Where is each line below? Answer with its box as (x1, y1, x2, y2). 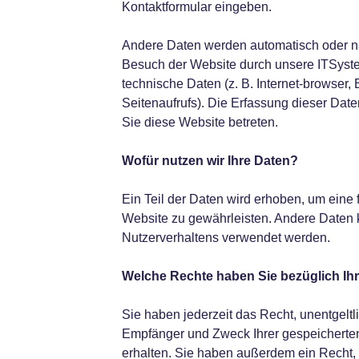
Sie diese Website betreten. (121, 115, 278, 129)
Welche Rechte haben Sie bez (121, 269, 302, 283)
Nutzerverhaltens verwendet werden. (121, 231, 330, 244)
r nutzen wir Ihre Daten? (153, 154, 298, 167)
